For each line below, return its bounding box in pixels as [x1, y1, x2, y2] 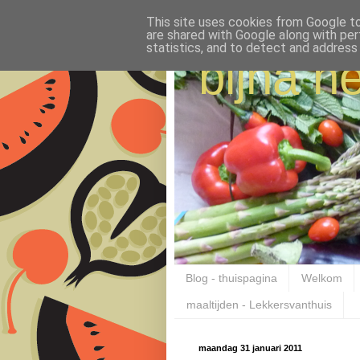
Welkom [301, 272, 342, 285]
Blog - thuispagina [186, 272, 277, 285]
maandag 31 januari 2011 [198, 342, 302, 353]
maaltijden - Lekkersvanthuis [186, 298, 332, 312]
